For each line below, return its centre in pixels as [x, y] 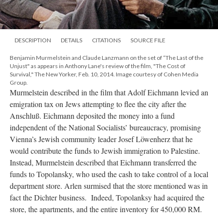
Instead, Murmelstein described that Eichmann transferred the [103, 163]
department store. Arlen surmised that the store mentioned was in [109, 186]
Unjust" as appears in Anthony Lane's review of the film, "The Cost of [98, 66]
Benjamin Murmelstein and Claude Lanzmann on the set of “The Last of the [107, 58]
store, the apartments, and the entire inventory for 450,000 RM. [106, 209]
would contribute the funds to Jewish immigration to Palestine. [105, 151]
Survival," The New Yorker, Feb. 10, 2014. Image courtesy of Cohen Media [104, 74]
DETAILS [72, 40]
